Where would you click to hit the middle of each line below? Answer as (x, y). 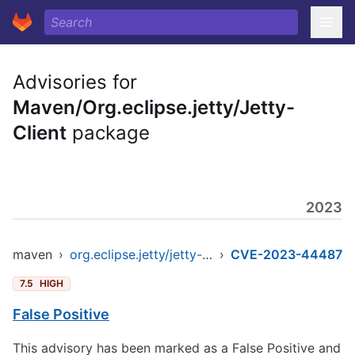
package (108, 133)
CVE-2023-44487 (286, 254)
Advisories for (75, 82)
